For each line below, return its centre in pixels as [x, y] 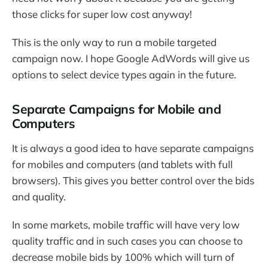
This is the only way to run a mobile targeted [114, 42]
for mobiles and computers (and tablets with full [122, 164]
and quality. [39, 196]
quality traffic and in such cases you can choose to [127, 240]
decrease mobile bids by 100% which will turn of [123, 257]
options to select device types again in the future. [124, 74]
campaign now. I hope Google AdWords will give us [131, 58]
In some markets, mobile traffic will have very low [126, 224]
